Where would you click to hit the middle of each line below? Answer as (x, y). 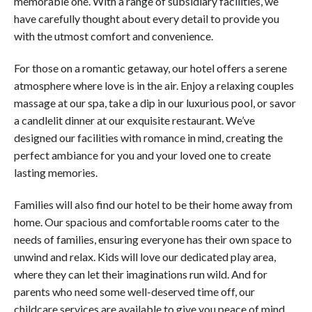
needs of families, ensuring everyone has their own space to (153, 240)
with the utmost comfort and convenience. (114, 36)
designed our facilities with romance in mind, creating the (148, 138)
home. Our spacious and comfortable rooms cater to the (147, 222)
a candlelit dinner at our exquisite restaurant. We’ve (134, 120)
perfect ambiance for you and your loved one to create (142, 155)
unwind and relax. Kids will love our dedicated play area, (145, 257)
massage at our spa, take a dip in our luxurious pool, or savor (155, 103)
